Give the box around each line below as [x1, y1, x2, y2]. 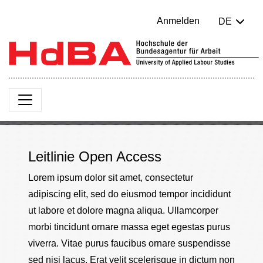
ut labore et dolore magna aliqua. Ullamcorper [28, 205, 218, 215]
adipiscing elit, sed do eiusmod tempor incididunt [28, 189, 231, 199]
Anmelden [157, 16, 200, 26]
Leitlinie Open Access [28, 149, 161, 164]
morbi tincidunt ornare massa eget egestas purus [28, 222, 230, 232]
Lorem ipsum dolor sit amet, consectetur [28, 173, 193, 183]
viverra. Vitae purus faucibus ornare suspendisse [28, 238, 231, 248]
